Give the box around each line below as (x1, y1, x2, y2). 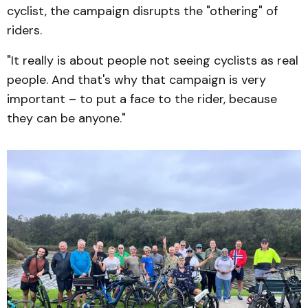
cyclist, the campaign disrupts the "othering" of (7, 2, 278, 19)
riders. (7, 21, 42, 38)
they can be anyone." (7, 109, 129, 126)
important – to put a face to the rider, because (7, 90, 277, 107)
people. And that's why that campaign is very (7, 71, 266, 88)
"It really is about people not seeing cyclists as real (7, 52, 298, 69)
